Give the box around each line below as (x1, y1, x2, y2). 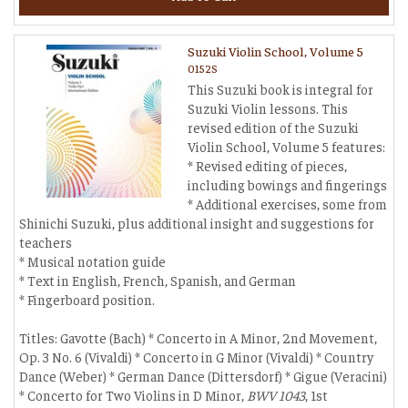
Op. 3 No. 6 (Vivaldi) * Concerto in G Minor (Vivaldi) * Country (19, 348, 373, 365)
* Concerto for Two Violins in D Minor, (19, 386, 247, 403)
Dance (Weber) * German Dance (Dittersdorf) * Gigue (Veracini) (19, 367, 387, 384)
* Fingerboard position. (19, 291, 155, 308)
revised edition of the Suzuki (188, 118, 359, 136)
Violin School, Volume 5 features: (188, 138, 385, 155)
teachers (19, 233, 72, 250)
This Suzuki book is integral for (188, 80, 373, 97)
